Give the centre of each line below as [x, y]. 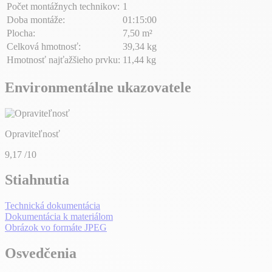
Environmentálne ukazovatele [98, 87]
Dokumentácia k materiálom [59, 217]
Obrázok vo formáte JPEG [56, 228]
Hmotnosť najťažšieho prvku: [63, 59]
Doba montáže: [36, 19]
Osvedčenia [41, 253]
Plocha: [21, 33]
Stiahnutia [37, 180]
